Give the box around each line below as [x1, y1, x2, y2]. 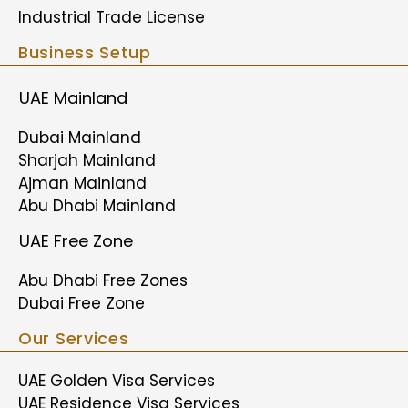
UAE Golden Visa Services [18, 370, 215, 392]
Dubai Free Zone [18, 292, 145, 314]
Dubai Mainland [18, 127, 141, 148]
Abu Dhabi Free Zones [18, 270, 188, 291]
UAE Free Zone [19, 229, 133, 252]
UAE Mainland [19, 87, 127, 109]
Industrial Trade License [18, 6, 205, 28]
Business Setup [18, 41, 151, 64]
